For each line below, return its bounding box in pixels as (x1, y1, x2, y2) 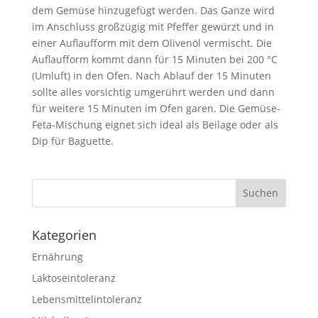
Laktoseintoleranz (31, 270, 116, 285)
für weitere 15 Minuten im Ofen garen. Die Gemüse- (31, 101, 280, 115)
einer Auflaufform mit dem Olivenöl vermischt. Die (31, 35, 272, 50)
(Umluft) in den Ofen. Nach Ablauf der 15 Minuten (31, 68, 271, 82)
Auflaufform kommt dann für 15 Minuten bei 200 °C (31, 52, 278, 66)
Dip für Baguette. (31, 133, 114, 148)
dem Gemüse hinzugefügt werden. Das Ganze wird (31, 3, 275, 17)
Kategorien (31, 226, 97, 243)
